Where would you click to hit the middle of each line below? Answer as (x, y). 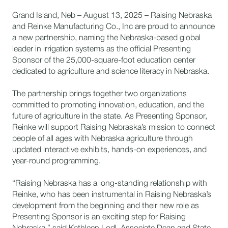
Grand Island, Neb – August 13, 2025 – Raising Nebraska (112, 16)
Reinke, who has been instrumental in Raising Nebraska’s (112, 195)
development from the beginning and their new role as (106, 206)
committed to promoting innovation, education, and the (108, 105)
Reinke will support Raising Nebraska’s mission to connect (114, 128)
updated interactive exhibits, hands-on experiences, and (109, 150)
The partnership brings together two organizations (99, 94)
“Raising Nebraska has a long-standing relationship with (110, 184)
